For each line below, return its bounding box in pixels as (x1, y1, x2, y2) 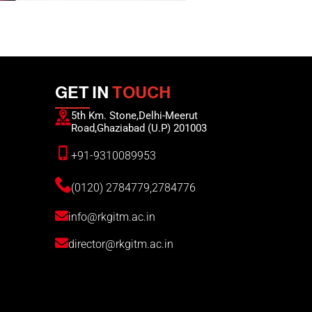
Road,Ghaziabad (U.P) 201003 (70, 122, 207, 135)
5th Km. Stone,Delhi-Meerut (70, 109, 198, 123)
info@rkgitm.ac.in (68, 210, 155, 224)
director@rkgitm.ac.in (68, 237, 173, 251)
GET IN (54, 83, 109, 102)
